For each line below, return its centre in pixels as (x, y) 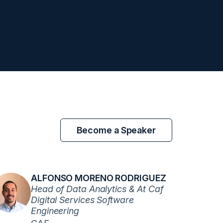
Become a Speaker (116, 130)
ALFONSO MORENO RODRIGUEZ (99, 178)
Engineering (55, 211)
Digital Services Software (82, 200)
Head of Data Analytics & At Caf (97, 189)
